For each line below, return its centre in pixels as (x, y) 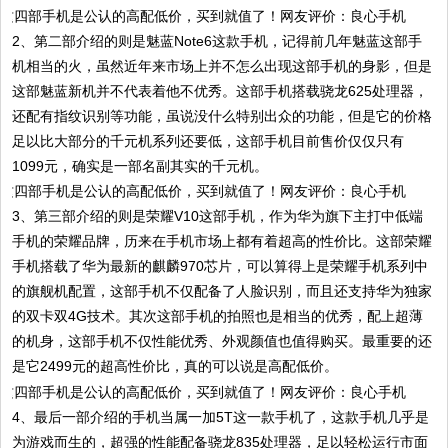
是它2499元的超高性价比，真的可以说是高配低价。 (175, 366)
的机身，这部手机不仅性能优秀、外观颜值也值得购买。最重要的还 (222, 341)
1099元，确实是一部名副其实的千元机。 (140, 165)
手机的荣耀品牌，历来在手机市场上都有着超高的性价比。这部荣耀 (222, 241)
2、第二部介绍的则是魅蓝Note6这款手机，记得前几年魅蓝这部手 (217, 40)
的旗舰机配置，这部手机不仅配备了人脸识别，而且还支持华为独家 (222, 291)
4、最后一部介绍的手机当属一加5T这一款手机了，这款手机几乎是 (221, 417)
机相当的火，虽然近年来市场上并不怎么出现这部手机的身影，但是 (222, 65)
